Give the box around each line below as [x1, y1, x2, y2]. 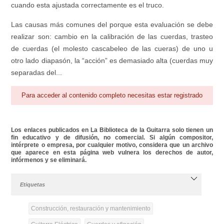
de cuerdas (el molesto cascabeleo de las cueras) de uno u [11, 44, 213, 53]
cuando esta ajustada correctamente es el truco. [11, 1, 164, 9]
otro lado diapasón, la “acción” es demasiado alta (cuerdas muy [11, 56, 213, 65]
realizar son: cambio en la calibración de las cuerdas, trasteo [11, 32, 213, 41]
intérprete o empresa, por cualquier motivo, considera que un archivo [11, 141, 213, 148]
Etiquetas [20, 181, 45, 187]
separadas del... [11, 68, 62, 77]
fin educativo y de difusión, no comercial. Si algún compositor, [11, 133, 213, 141]
